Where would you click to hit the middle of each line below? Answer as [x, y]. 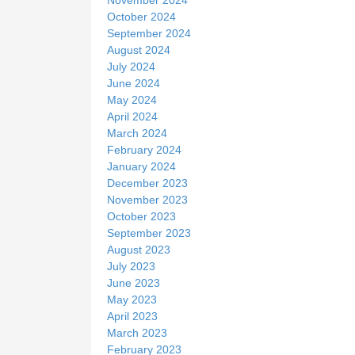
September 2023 [149, 233]
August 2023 [139, 249]
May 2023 [132, 299]
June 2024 [134, 83]
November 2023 [147, 199]
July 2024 [131, 66]
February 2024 [144, 149]
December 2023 [147, 183]
